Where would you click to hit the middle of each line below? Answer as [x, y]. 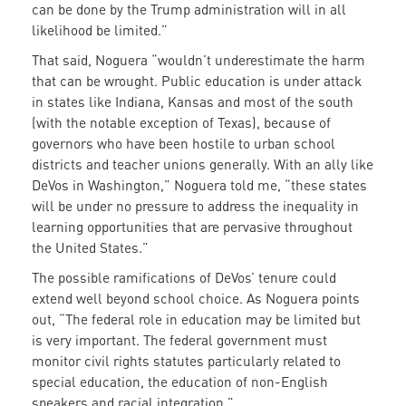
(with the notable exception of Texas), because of [181, 123]
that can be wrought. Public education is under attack [197, 81]
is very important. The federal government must [179, 340]
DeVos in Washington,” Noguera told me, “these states [199, 185]
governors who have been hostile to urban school [184, 144]
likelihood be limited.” [101, 30]
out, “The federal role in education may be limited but [196, 319]
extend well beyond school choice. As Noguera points [196, 299]
